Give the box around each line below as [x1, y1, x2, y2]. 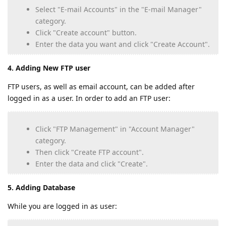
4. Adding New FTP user [8, 63, 90, 73]
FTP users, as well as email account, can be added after [8, 82, 195, 92]
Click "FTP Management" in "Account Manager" [35, 124, 195, 134]
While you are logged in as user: [8, 201, 117, 211]
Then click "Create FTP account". [35, 147, 144, 157]
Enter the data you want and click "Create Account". [35, 39, 210, 49]
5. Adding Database [8, 183, 75, 193]
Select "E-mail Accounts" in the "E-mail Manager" [35, 5, 202, 15]
